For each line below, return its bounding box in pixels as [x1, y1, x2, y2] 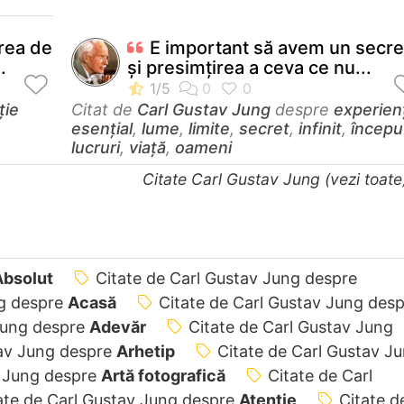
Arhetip [115, 341, 175, 361]
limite [188, 118, 230, 138]
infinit [298, 118, 342, 138]
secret [239, 118, 289, 138]
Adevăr [88, 317, 146, 336]
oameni [175, 137, 232, 157]
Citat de [71, 99, 137, 119]
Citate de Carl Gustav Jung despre [96, 268, 357, 288]
